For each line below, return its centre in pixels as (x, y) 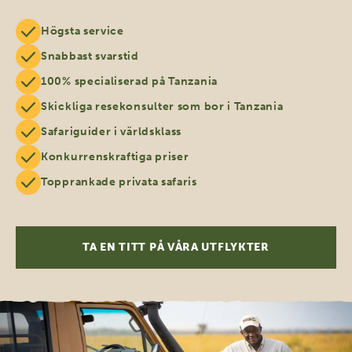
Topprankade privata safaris (119, 182)
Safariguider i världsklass (112, 132)
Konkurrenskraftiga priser (115, 157)
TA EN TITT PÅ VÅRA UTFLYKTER (176, 247)
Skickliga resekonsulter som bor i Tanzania (162, 107)
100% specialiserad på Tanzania (129, 82)
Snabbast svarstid (90, 57)
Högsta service (82, 31)
